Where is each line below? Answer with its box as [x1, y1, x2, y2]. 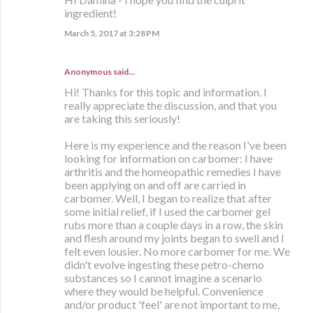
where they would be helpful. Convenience [64, 284, 263, 298]
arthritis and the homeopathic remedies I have [64, 165, 281, 179]
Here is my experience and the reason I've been [64, 138, 286, 152]
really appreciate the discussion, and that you [64, 99, 277, 112]
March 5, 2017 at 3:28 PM [64, 28, 159, 39]
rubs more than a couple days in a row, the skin [64, 218, 283, 232]
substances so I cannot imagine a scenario [64, 271, 262, 285]
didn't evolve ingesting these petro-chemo [64, 258, 264, 272]
